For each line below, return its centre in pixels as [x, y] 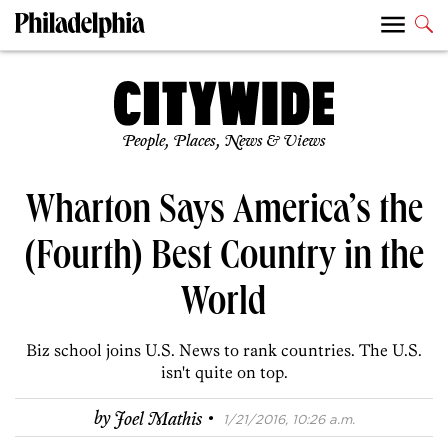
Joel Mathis [157, 419]
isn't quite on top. [224, 372]
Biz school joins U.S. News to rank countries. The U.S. [224, 350]
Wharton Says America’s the [224, 214]
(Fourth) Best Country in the [224, 260]
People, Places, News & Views [224, 142]
